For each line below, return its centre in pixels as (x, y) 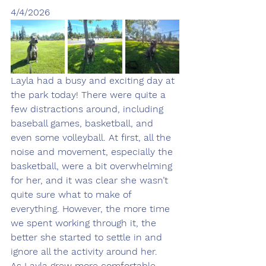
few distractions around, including (88, 109)
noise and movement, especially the (93, 152)
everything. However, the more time (92, 209)
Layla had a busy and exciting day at (94, 81)
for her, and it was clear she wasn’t (91, 180)
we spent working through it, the (85, 223)
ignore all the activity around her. (84, 252)
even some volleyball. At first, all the (92, 138)
